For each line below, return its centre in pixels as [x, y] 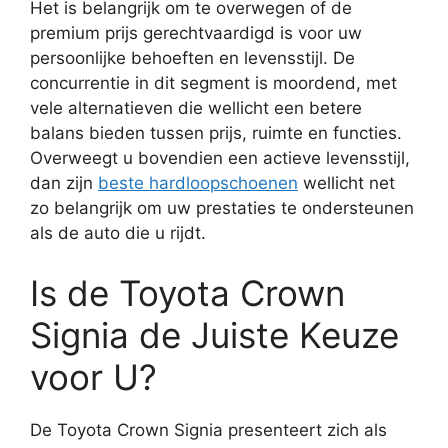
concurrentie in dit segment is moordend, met [213, 83]
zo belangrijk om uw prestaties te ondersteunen [222, 208]
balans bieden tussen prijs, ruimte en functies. [216, 133]
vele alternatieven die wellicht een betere [196, 108]
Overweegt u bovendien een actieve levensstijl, [220, 158]
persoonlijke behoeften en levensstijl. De [192, 58]
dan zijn [64, 183]
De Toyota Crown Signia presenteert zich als [208, 429]
